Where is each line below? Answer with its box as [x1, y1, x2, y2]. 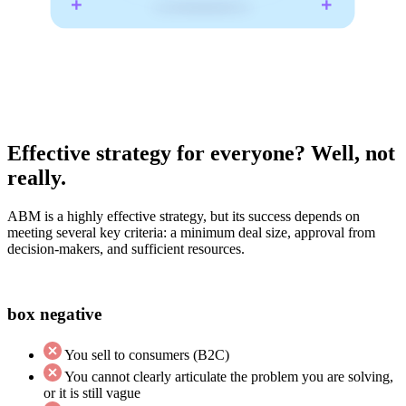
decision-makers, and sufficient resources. [7, 240, 245, 256]
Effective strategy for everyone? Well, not [7, 140, 395, 165]
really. [7, 165, 66, 189]
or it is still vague [43, 385, 140, 401]
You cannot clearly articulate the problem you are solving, [64, 369, 393, 385]
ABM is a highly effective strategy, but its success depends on [7, 208, 360, 224]
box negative [7, 304, 101, 324]
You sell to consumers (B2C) [64, 347, 229, 363]
